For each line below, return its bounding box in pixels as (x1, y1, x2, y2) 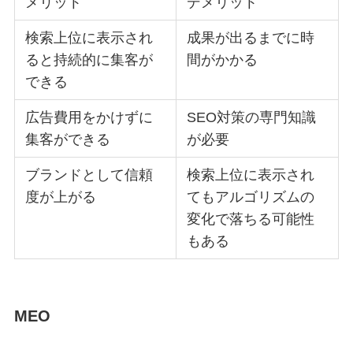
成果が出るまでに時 (187, 30, 315, 46)
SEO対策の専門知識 (187, 110, 317, 126)
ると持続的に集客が (25, 52, 154, 69)
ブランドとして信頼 (25, 167, 154, 184)
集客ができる (25, 132, 111, 148)
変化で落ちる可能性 (187, 211, 315, 228)
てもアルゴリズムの (187, 189, 315, 206)
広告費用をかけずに (25, 110, 154, 126)
